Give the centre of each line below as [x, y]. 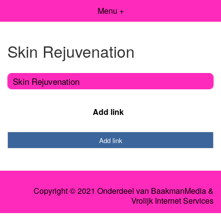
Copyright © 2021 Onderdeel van [92, 191]
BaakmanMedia [179, 191]
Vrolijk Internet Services [172, 201]
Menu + [110, 11]
